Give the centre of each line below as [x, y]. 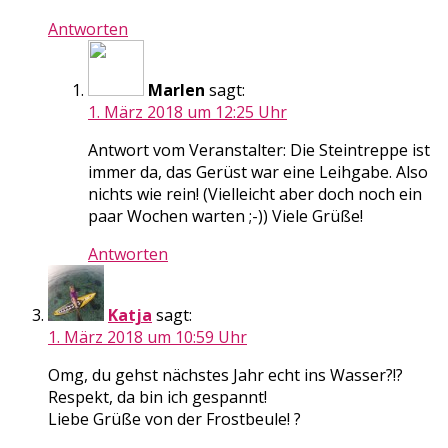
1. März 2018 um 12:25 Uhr [187, 111]
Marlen [176, 89]
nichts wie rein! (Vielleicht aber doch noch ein [255, 193]
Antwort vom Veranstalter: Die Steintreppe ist [259, 149]
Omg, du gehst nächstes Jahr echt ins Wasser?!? [225, 374]
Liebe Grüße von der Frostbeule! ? [174, 418]
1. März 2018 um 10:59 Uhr [147, 336]
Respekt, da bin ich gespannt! [157, 396]
